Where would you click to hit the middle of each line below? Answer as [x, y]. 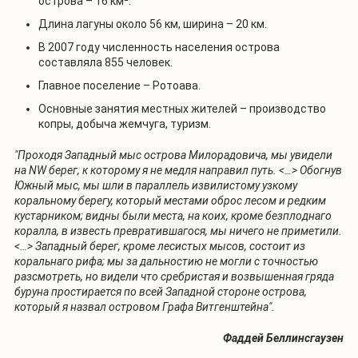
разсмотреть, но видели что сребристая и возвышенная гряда [174, 276]
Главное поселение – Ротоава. [119, 85]
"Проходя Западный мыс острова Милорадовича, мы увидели [173, 155]
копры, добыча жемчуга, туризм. [125, 123]
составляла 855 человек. [105, 62]
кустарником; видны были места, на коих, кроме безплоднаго [173, 215]
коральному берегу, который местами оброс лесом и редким [170, 200]
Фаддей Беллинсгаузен [283, 338]
